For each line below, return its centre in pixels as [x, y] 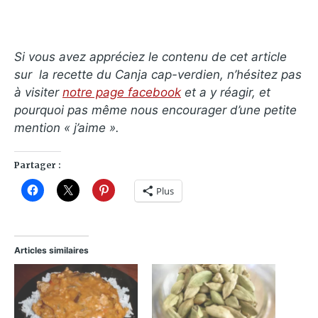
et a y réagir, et [226, 92]
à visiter [38, 92]
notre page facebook [122, 92]
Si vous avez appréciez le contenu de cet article [150, 56]
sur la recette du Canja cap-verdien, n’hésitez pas [158, 74]
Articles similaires [51, 250]
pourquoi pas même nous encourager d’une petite [155, 110]
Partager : [38, 165]
